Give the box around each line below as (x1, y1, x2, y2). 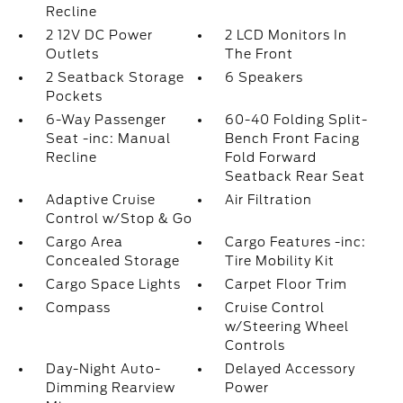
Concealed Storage (45, 254, 180, 268)
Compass (45, 300, 111, 315)
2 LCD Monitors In (225, 28, 348, 42)
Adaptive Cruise (45, 193, 156, 207)
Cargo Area (45, 235, 123, 249)
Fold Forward (225, 150, 318, 165)
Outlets (45, 47, 99, 61)
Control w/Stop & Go (45, 211, 193, 226)
